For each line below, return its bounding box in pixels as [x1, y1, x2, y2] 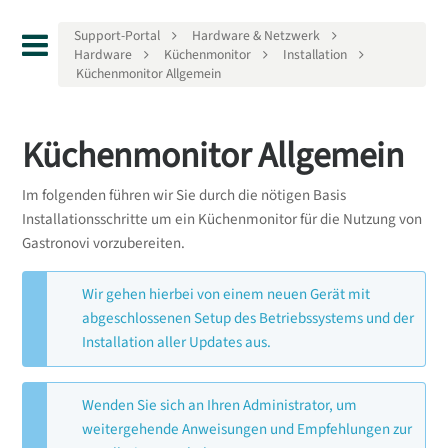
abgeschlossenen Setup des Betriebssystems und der [82, 308, 415, 330]
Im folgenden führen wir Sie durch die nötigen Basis [21, 185, 346, 207]
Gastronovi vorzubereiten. [21, 233, 185, 255]
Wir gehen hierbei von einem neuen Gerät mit [82, 284, 371, 306]
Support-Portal [74, 26, 161, 46]
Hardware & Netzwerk [192, 26, 321, 46]
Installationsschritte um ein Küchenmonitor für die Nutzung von [21, 209, 422, 231]
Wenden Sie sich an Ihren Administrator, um [82, 394, 358, 416]
